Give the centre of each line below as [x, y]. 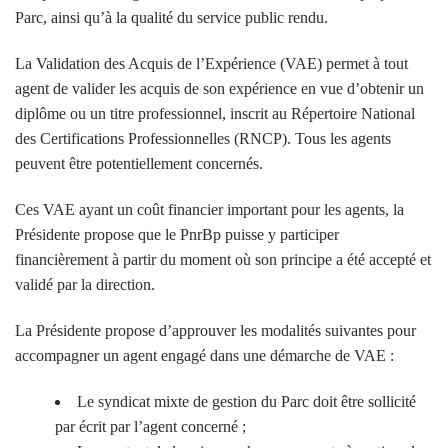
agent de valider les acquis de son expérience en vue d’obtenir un [219, 88]
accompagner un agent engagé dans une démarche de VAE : [204, 355]
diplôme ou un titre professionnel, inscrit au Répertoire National [215, 113]
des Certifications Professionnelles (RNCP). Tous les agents [203, 138]
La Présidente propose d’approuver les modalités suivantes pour [215, 330]
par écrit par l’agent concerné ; [150, 426]
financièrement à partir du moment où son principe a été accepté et [223, 259]
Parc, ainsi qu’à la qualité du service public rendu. [171, 17]
